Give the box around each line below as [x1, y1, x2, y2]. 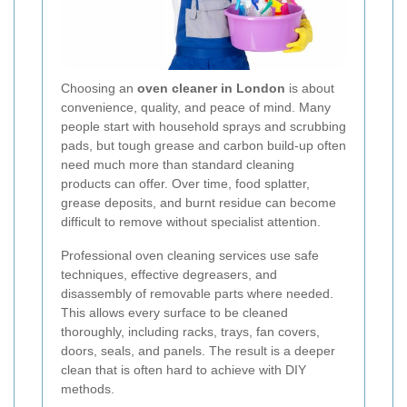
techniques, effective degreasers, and [61, 266, 277, 282]
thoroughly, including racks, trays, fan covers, [61, 323, 320, 339]
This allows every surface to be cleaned [61, 304, 288, 320]
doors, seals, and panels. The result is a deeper [61, 342, 335, 358]
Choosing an [61, 80, 137, 95]
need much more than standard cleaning [61, 156, 294, 172]
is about [285, 80, 334, 95]
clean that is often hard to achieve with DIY [61, 362, 306, 377]
